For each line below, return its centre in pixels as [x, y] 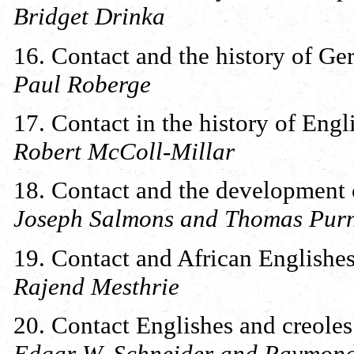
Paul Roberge [82, 84]
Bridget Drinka [89, 17]
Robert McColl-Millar [124, 151]
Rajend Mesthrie [96, 286]
